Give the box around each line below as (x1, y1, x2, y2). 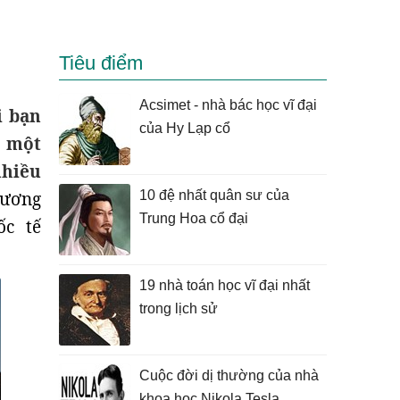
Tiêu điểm (59, 52, 143, 74)
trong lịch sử (139, 301, 218, 316)
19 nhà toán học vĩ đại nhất (139, 278, 310, 293)
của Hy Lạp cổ (139, 121, 230, 136)
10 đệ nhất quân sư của (139, 187, 289, 203)
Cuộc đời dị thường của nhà (139, 368, 319, 383)
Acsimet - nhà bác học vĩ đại (139, 97, 317, 112)
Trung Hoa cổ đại (139, 211, 248, 226)
